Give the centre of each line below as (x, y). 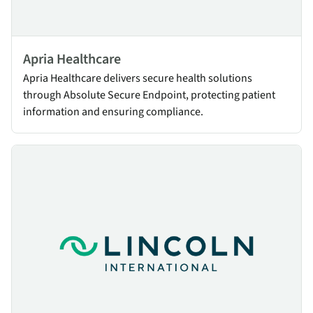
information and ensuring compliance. (113, 111)
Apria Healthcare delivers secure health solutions (138, 78)
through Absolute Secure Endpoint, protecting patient (149, 95)
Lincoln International (61, 153)
